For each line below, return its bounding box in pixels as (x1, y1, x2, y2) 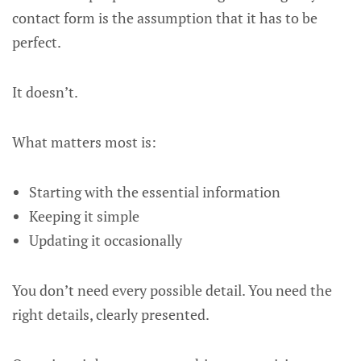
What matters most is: (12, 132, 156, 151)
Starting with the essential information (28, 182, 280, 201)
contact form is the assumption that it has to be (12, 8, 317, 27)
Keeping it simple (28, 206, 139, 226)
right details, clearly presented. (12, 305, 210, 324)
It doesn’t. (12, 82, 78, 102)
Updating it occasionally (28, 230, 182, 250)
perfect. (12, 32, 61, 52)
